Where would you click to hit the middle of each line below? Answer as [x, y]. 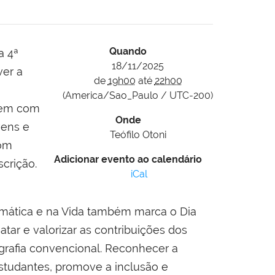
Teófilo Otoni [138, 135]
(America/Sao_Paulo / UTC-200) [138, 96]
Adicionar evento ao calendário [128, 160]
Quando [128, 52]
